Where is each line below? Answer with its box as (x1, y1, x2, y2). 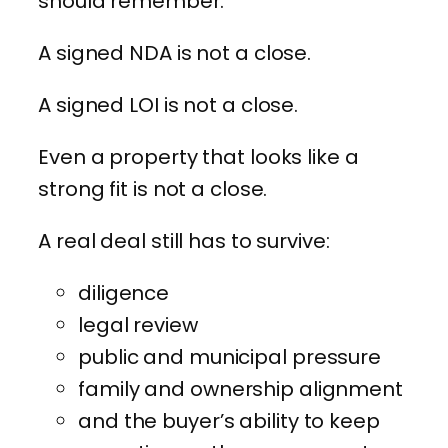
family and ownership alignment (78, 374, 403, 403)
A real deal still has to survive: (38, 226, 330, 255)
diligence (78, 278, 170, 307)
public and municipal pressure (78, 342, 382, 371)
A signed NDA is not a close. (38, 38, 312, 67)
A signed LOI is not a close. (38, 90, 299, 119)
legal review (78, 310, 198, 339)
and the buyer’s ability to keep (78, 406, 380, 435)
